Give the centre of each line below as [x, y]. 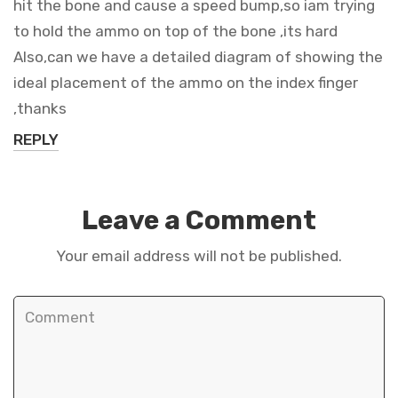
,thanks [40, 109]
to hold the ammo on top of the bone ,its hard [175, 32]
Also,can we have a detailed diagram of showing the [198, 57]
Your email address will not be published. [199, 256]
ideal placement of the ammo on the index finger [186, 83]
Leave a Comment [199, 221]
